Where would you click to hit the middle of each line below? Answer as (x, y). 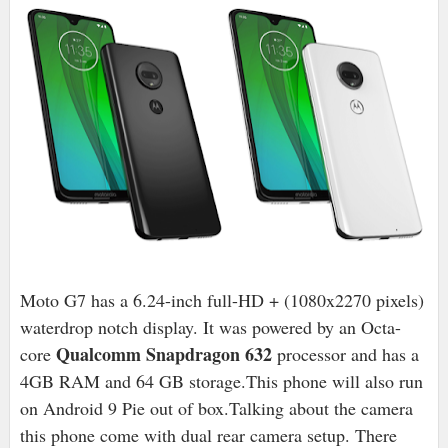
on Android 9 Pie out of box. (124, 408)
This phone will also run (334, 381)
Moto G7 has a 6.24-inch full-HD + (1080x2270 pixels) (221, 300)
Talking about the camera (320, 408)
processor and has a (345, 354)
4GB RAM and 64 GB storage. (132, 381)
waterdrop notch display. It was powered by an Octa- (210, 327)
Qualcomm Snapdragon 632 (161, 354)
